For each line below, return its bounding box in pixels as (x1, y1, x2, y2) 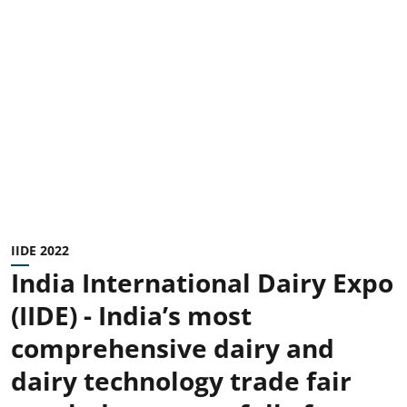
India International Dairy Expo (11, 264, 393, 300)
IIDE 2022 (11, 241, 69, 259)
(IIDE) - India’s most (11, 297, 252, 333)
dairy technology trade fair (11, 362, 352, 398)
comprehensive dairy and (11, 330, 334, 365)
